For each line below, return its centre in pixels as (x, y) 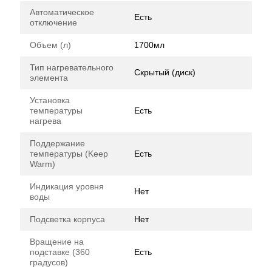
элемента (49, 78)
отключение (53, 22)
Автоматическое (62, 12)
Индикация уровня (67, 186)
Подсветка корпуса (67, 219)
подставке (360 (60, 252)
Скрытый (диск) (165, 72)
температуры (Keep (69, 154)
